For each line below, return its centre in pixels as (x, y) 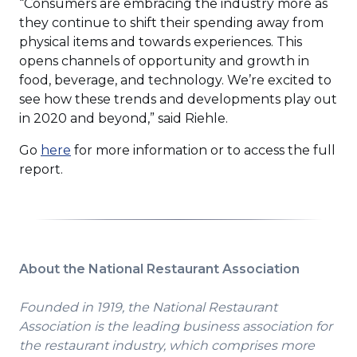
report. (41, 169)
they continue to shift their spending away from (171, 23)
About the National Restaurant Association (159, 269)
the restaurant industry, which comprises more (167, 345)
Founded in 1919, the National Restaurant (148, 307)
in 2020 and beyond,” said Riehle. (124, 118)
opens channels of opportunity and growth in (164, 61)
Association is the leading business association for (176, 326)
